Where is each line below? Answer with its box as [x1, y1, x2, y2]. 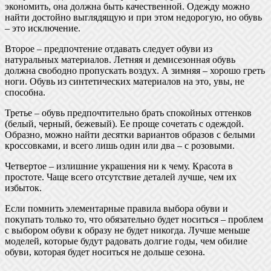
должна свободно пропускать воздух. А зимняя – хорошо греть [5, 65, 265, 76]
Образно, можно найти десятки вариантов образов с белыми [5, 129, 255, 140]
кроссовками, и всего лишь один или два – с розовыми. [5, 140, 235, 151]
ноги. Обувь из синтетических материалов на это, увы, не [5, 76, 244, 87]
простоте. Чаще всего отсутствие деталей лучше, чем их [5, 171, 237, 182]
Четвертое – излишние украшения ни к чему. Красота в [5, 160, 233, 171]
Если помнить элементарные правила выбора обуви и [5, 203, 228, 214]
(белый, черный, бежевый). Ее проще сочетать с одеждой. [5, 118, 244, 129]
